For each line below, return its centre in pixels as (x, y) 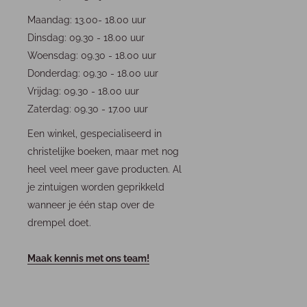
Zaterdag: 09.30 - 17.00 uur (88, 109)
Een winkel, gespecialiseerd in (95, 134)
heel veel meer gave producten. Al (105, 169)
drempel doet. (59, 223)
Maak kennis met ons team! (88, 258)
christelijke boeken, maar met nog (103, 151)
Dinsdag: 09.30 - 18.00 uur (86, 38)
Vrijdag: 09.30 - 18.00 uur (83, 91)
